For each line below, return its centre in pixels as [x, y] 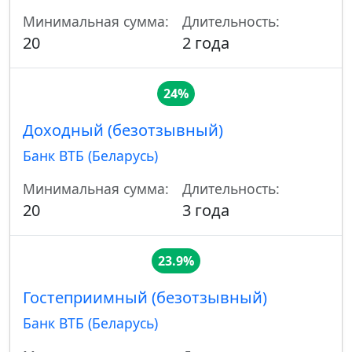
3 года [206, 211]
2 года [206, 43]
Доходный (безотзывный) [123, 130]
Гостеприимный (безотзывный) [145, 298]
